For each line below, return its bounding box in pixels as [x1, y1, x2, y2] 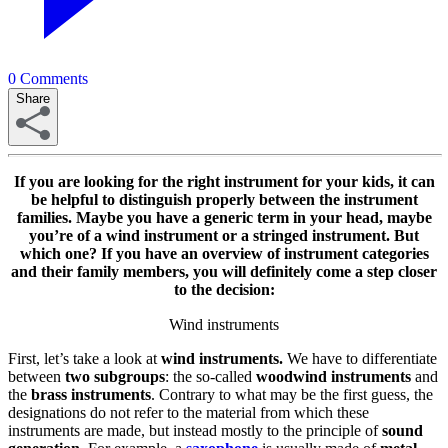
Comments [20, 69, 88, 87]
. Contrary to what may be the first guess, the [151, 385, 433, 403]
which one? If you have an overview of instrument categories [19, 244, 429, 262]
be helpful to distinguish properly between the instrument [30, 190, 418, 208]
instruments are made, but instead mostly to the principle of [8, 421, 382, 439]
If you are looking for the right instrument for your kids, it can [13, 172, 435, 190]
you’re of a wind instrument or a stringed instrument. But [29, 226, 419, 244]
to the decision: [173, 280, 275, 298]
